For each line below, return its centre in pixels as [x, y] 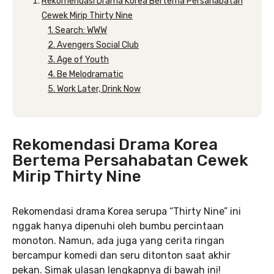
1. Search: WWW [77, 30]
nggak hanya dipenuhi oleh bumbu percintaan [118, 226]
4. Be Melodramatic [86, 74]
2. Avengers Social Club [93, 45]
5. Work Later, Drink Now [94, 89]
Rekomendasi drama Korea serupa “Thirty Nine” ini [127, 211]
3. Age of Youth [78, 60]
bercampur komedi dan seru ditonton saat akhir [121, 255]
